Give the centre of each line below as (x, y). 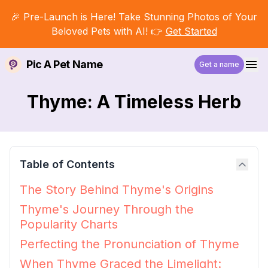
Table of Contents (67, 164)
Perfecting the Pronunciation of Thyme (130, 244)
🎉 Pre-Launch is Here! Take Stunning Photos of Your (134, 17)
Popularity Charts (69, 224)
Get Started (191, 31)
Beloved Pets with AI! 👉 (107, 31)
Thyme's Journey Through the (107, 209)
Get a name (219, 64)
